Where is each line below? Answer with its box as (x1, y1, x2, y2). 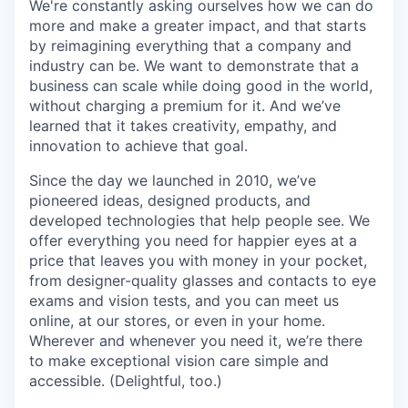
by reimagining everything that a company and (29, 36, 352, 55)
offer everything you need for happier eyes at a (29, 230, 357, 250)
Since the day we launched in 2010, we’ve (29, 170, 316, 189)
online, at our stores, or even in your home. (29, 311, 325, 330)
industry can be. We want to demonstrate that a (29, 56, 359, 75)
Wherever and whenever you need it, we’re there (29, 331, 362, 350)
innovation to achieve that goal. (29, 136, 248, 155)
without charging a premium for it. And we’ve (29, 96, 341, 115)
